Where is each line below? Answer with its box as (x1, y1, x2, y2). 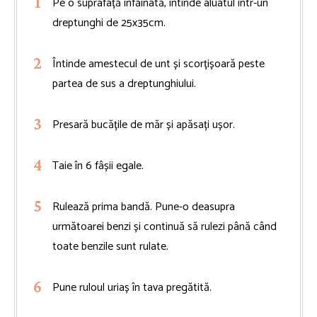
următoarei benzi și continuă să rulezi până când (52, 217, 277, 236)
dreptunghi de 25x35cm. (52, 13, 166, 33)
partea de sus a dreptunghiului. (52, 74, 196, 93)
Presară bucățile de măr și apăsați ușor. (52, 115, 235, 134)
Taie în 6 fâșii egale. (52, 156, 144, 175)
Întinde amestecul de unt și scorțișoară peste (52, 54, 265, 74)
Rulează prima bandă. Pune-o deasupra (52, 197, 235, 217)
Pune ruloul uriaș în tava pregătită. (52, 277, 212, 297)
